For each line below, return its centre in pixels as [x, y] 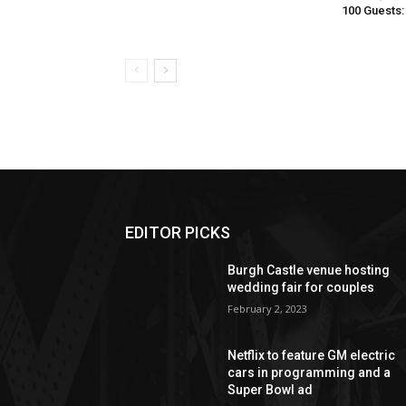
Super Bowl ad [271, 390]
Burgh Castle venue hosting [309, 271]
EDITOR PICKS [178, 233]
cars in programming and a [309, 373]
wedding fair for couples [301, 288]
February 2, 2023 [268, 309]
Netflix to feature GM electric [312, 356]
